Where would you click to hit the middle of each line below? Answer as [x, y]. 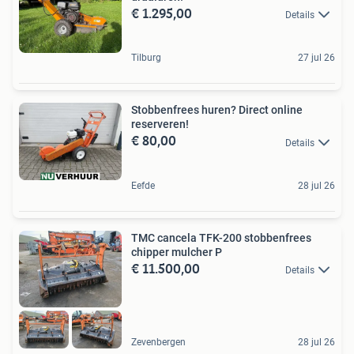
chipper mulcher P [177, 252]
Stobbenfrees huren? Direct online [217, 110]
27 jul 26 [316, 58]
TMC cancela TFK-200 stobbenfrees [221, 237]
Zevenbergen [158, 342]
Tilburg [146, 58]
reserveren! [160, 124]
